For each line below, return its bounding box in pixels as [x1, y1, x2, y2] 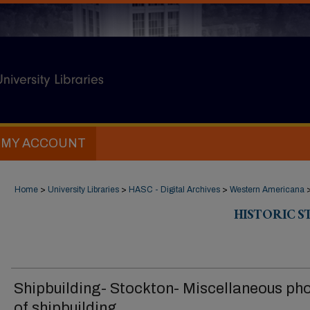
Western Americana [230, 185, 304, 194]
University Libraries [48, 185, 119, 194]
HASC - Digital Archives [129, 185, 220, 194]
